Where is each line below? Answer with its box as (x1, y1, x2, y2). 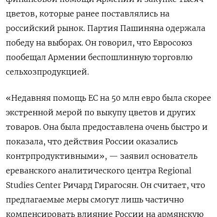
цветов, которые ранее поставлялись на (6, 8, 170, 18)
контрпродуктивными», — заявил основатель (6, 151, 198, 161)
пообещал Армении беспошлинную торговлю (6, 52, 192, 62)
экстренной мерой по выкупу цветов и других (6, 107, 195, 117)
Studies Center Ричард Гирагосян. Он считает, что (6, 180, 205, 190)
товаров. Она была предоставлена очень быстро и (6, 122, 208, 132)
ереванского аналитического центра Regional (6, 165, 191, 175)
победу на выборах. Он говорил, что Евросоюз (6, 37, 192, 47)
